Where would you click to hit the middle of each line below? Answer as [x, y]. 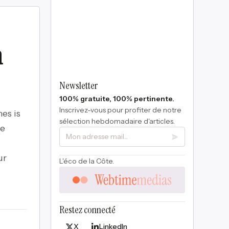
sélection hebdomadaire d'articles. [117, 121]
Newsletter [78, 85]
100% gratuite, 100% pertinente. [117, 99]
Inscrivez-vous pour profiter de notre [120, 110]
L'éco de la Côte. [86, 161]
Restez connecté [87, 210]
